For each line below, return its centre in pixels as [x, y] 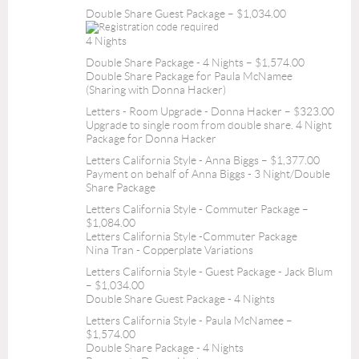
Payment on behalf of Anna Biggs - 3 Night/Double [208, 174]
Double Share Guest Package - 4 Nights [180, 299]
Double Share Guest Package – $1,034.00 [186, 14]
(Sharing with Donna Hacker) [156, 90]
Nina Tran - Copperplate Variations [169, 250]
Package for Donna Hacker [151, 139]
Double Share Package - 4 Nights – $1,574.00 [195, 63]
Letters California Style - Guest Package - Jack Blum [209, 272]
